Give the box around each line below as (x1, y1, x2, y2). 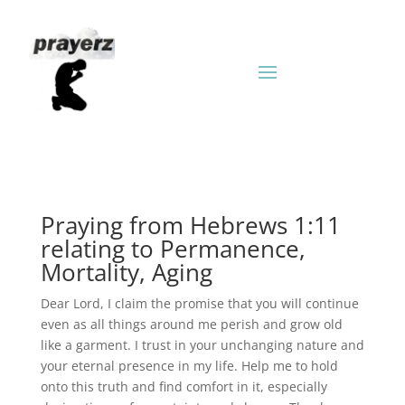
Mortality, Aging (40, 256, 212, 288)
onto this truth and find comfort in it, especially (40, 378, 327, 395)
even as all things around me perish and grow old (40, 316, 343, 333)
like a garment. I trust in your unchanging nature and (40, 336, 364, 353)
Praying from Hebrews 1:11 (40, 209, 341, 241)
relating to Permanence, (40, 232, 306, 265)
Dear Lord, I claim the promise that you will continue (40, 295, 359, 312)
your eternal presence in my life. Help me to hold (40, 357, 338, 374)
